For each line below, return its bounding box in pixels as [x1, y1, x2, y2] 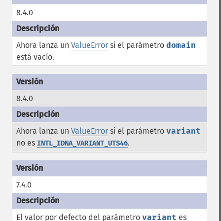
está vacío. [16, 52, 54, 62]
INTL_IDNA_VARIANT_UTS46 [37, 139, 128, 147]
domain [166, 40, 196, 50]
